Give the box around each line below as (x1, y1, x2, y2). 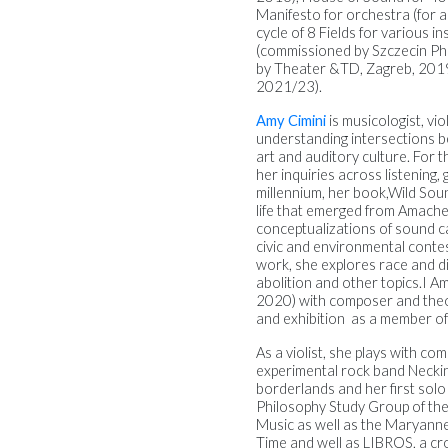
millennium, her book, (256, 183, 388, 201)
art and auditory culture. (256, 147, 413, 165)
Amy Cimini (256, 111, 326, 129)
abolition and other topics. (256, 273, 422, 291)
